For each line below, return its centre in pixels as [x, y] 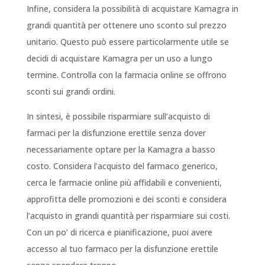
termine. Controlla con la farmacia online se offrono [126, 75]
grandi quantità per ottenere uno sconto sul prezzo [126, 25]
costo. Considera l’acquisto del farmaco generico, [122, 166]
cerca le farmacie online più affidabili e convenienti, [124, 183]
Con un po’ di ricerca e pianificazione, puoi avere [119, 232]
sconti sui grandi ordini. [71, 92]
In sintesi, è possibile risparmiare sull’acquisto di [118, 117]
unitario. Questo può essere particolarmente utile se [127, 42]
